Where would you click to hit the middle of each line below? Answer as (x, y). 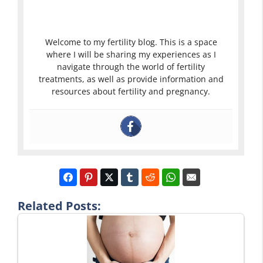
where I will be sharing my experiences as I (131, 54)
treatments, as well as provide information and (131, 79)
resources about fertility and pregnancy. (131, 91)
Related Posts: (59, 205)
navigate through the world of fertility (131, 66)
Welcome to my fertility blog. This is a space (131, 42)
